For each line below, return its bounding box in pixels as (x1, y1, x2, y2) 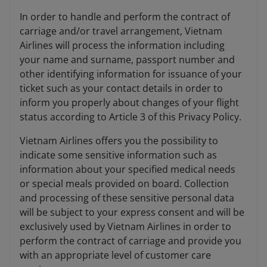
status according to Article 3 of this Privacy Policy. (20, 110, 241, 124)
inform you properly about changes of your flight (20, 96, 239, 110)
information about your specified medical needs (20, 163, 235, 176)
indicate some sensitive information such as (20, 148, 217, 162)
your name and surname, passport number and (20, 53, 235, 67)
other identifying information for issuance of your (20, 67, 242, 81)
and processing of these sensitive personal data (20, 191, 234, 205)
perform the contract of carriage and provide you (20, 234, 241, 248)
